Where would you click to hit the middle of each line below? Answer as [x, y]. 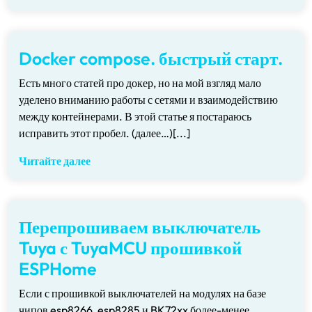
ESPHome [58, 269]
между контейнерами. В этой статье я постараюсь [135, 116]
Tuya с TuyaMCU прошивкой [130, 248]
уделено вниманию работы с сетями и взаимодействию [148, 100]
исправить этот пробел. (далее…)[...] [104, 133]
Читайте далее [55, 161]
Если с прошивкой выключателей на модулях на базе [142, 293]
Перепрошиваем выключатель [140, 227]
